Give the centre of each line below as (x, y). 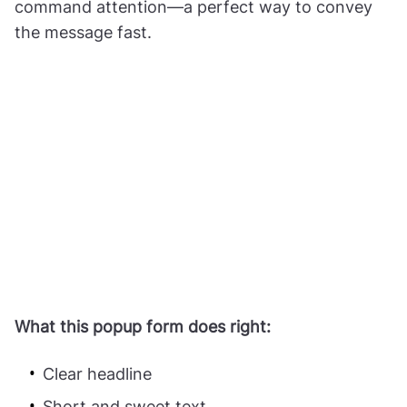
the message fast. (83, 32)
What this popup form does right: (143, 327)
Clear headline (99, 374)
